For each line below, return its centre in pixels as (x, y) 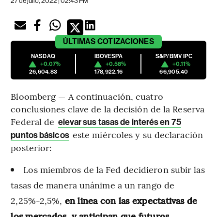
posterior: (31, 148)
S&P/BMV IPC (174, 56)
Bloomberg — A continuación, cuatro (87, 96)
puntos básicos (40, 135)
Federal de (34, 122)
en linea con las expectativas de (130, 201)
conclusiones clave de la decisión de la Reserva (108, 109)
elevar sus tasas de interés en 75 (119, 122)
